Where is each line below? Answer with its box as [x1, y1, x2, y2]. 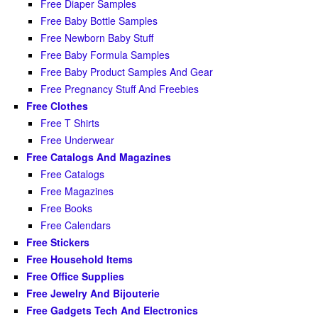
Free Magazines [40, 184, 114, 199]
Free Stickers [26, 235, 89, 250]
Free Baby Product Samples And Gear [40, 65, 213, 79]
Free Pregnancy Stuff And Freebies [40, 82, 199, 97]
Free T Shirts [40, 116, 99, 131]
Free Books [40, 201, 92, 216]
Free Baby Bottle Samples [40, 13, 158, 28]
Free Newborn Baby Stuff [40, 31, 153, 45]
